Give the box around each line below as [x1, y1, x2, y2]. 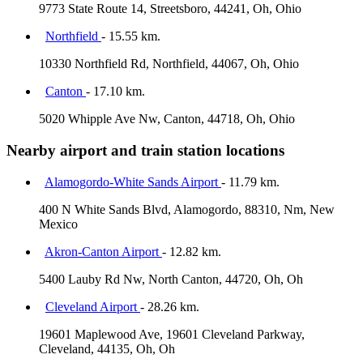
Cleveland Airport [45, 299, 140, 314]
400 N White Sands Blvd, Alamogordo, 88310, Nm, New [39, 202, 335, 216]
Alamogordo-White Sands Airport [45, 174, 221, 189]
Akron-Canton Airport [45, 244, 162, 258]
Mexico [39, 216, 78, 231]
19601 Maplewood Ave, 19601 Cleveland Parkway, [39, 327, 305, 341]
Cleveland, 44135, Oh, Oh [39, 341, 175, 356]
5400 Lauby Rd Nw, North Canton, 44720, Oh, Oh [39, 271, 303, 286]
